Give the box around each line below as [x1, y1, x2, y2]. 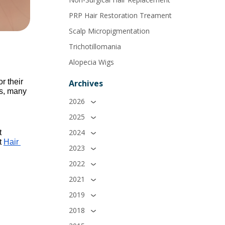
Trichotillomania [69, 41, 122, 51]
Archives [69, 77, 103, 89]
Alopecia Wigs [69, 57, 115, 67]
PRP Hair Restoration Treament [69, 10, 172, 20]
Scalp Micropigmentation [69, 26, 150, 36]
